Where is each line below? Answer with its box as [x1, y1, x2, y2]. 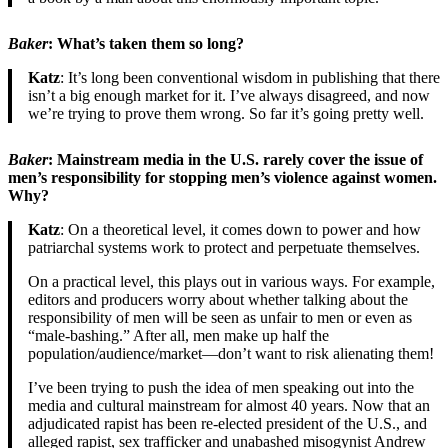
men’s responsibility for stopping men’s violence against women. [8, 169, 437, 187]
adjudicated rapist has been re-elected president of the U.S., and [28, 415, 427, 433]
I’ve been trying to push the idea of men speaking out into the [28, 379, 414, 397]
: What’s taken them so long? [48, 35, 244, 53]
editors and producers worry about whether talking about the [28, 291, 408, 309]
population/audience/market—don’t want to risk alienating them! [28, 345, 434, 363]
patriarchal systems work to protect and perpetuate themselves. [28, 239, 420, 257]
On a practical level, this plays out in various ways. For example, [28, 273, 435, 291]
